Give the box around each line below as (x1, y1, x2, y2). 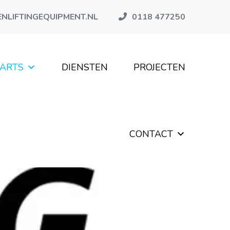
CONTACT (129, 128, 173, 140)
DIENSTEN (61, 61, 108, 73)
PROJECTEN (133, 61, 185, 73)
